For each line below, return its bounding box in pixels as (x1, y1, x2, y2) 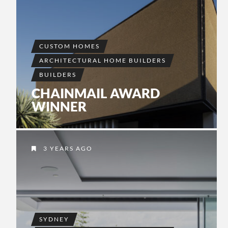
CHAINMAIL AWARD (32, 85, 160, 102)
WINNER (32, 98, 87, 115)
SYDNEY (39, 215, 69, 223)
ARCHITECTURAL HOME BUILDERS (39, 56, 166, 65)
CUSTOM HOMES (39, 42, 100, 50)
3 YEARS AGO (41, 145, 93, 153)
